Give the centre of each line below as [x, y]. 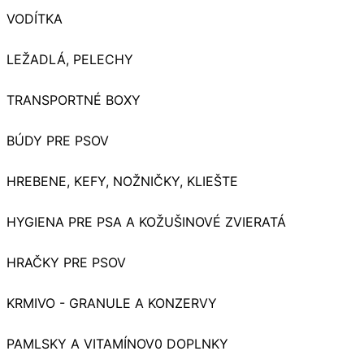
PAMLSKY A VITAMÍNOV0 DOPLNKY [117, 344]
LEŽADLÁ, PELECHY [70, 60]
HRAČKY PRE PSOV [66, 263]
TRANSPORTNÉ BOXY [74, 100]
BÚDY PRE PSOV [58, 141]
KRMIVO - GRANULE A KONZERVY [112, 303]
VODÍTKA [35, 19]
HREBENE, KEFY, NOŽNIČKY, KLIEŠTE [122, 182]
